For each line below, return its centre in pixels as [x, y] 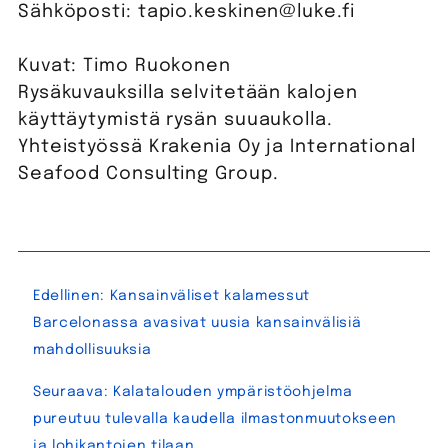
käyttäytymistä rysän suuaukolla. [175, 120]
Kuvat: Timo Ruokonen [124, 66]
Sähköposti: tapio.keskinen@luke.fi [186, 12]
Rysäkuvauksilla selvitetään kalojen [187, 93]
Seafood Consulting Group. [148, 174]
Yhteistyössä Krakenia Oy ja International [216, 147]
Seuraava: [70, 392]
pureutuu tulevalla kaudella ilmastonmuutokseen [215, 419]
